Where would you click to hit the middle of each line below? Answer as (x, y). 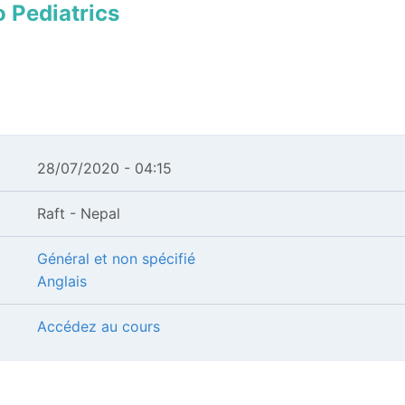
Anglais (61, 281)
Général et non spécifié (116, 259)
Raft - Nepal (78, 213)
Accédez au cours (98, 326)
